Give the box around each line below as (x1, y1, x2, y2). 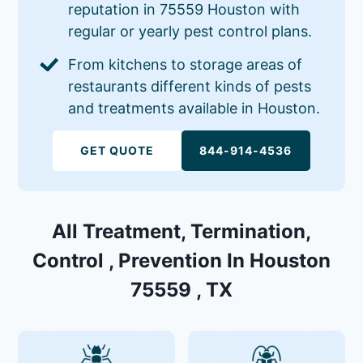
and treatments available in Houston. (68, 99, 321, 117)
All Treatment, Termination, (52, 219, 311, 243)
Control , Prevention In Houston (32, 248, 331, 272)
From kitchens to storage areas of (68, 55, 303, 73)
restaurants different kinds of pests (68, 77, 312, 95)
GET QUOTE (80, 143, 155, 157)
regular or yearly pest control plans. (68, 22, 313, 40)
